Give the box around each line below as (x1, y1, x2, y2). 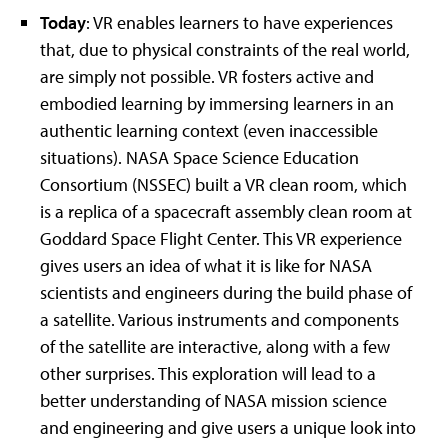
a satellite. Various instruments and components (40, 308, 399, 331)
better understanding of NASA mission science (40, 389, 387, 412)
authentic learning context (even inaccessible (40, 119, 378, 142)
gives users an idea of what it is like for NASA (40, 254, 372, 277)
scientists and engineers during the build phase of (40, 281, 412, 304)
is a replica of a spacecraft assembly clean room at (40, 200, 412, 223)
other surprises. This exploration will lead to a (40, 362, 376, 385)
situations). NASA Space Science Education (40, 146, 359, 169)
